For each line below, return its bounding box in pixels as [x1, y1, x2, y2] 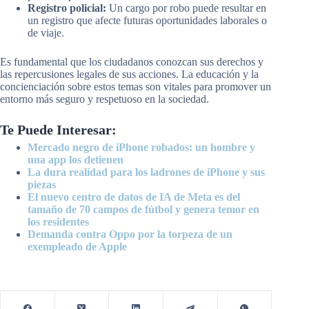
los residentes [28, 215, 89, 228]
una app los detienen [28, 153, 123, 166]
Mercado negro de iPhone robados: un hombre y [28, 141, 255, 153]
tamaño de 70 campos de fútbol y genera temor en [28, 203, 259, 215]
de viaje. [28, 26, 64, 39]
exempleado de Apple [28, 240, 127, 252]
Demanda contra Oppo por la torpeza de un [28, 228, 232, 240]
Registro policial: [28, 1, 106, 14]
